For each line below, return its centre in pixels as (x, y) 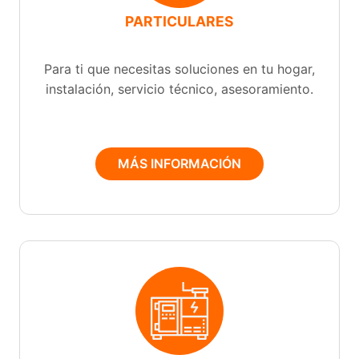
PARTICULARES (179, 22)
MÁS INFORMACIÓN (179, 163)
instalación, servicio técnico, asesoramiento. (179, 89)
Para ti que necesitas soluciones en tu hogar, (179, 69)
